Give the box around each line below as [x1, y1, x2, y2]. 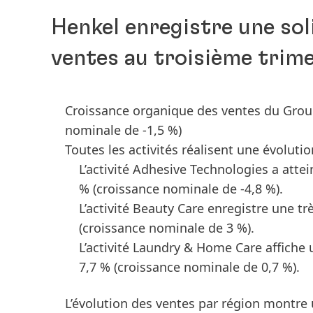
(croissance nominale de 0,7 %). [114, 259, 300, 275]
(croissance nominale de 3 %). [79, 219, 254, 236]
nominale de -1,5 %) [65, 122, 182, 138]
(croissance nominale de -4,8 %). [93, 180, 283, 197]
